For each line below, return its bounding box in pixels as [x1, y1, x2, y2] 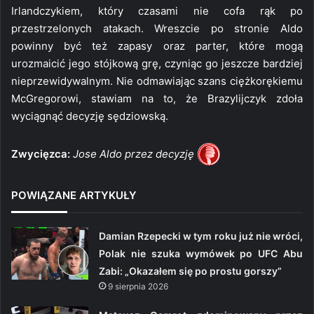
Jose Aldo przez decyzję [73, 146, 194, 161]
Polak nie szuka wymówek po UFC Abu [99, 247, 303, 259]
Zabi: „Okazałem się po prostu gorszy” [99, 264, 282, 277]
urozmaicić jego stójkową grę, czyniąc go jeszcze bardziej [11, 56, 303, 70]
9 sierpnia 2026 [108, 280, 169, 292]
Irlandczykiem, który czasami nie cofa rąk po [11, 4, 303, 18]
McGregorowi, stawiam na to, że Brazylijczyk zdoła [11, 91, 303, 105]
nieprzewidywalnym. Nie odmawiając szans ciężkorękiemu [11, 74, 303, 88]
